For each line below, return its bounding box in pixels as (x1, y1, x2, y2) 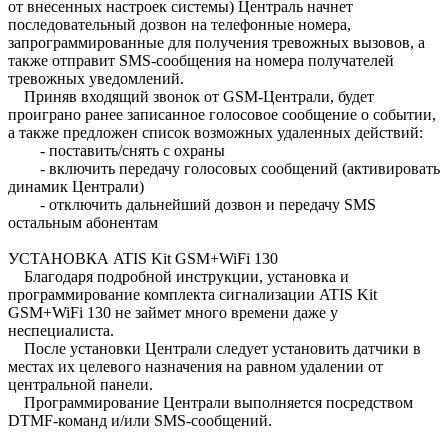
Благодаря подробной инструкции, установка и (8, 268, 349, 285)
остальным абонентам (8, 214, 158, 231)
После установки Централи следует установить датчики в (8, 340, 421, 357)
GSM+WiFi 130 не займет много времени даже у (8, 304, 338, 321)
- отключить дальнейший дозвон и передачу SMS (8, 196, 376, 213)
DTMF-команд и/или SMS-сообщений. (8, 412, 272, 429)
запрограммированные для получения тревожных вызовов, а (8, 34, 425, 51)
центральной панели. (8, 376, 153, 393)
